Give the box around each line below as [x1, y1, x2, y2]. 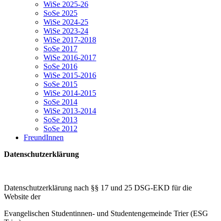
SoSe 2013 [43, 115, 77, 124]
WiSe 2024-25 [43, 18, 88, 26]
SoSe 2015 [43, 80, 77, 88]
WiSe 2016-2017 [43, 53, 96, 62]
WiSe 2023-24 [43, 27, 88, 35]
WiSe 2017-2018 [43, 36, 96, 44]
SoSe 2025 [43, 9, 77, 17]
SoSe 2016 [43, 62, 77, 71]
